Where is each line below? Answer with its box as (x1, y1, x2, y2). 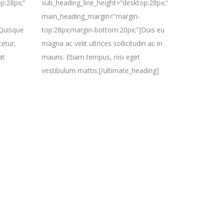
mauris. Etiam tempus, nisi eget (42, 52, 140, 62)
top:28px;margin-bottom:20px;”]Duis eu (42, 25, 165, 34)
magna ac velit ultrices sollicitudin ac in (42, 39, 162, 48)
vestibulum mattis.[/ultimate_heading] (42, 66, 159, 75)
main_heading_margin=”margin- (42, 12, 140, 21)
